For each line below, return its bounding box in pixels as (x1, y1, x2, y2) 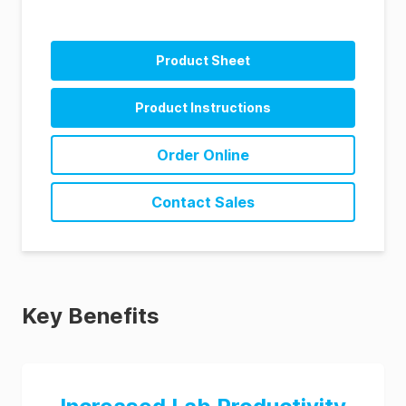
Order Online (157, 146, 249, 164)
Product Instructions (135, 100, 271, 115)
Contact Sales (151, 193, 255, 211)
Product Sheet (156, 53, 250, 68)
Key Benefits (22, 303, 159, 329)
